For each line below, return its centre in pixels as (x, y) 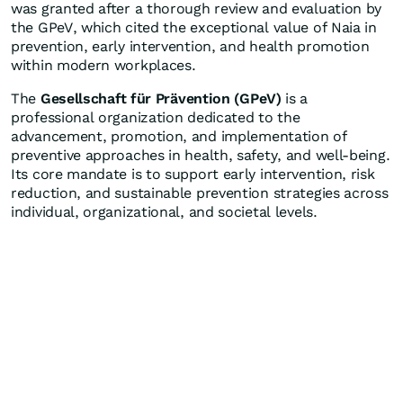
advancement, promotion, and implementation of (179, 136)
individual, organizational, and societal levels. (164, 212)
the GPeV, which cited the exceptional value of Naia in (194, 27)
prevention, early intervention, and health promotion (190, 46)
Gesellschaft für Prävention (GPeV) (161, 99)
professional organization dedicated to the (156, 117)
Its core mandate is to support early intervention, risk (193, 174)
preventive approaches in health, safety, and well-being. (201, 155)
